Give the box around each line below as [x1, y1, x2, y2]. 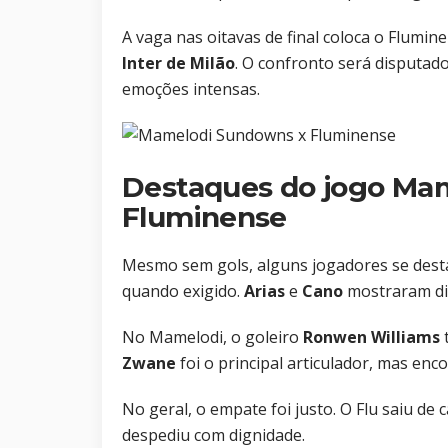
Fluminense [122, 200, 287, 235]
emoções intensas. [122, 78, 260, 101]
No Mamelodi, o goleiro [122, 326, 303, 349]
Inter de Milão [122, 52, 235, 75]
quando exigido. [122, 280, 244, 303]
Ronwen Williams [303, 326, 440, 349]
